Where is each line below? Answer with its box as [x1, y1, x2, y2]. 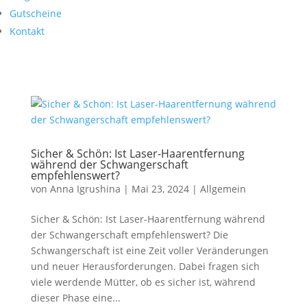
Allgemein [199, 182, 246, 195]
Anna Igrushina [49, 182, 121, 195]
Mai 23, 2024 [131, 182, 189, 195]
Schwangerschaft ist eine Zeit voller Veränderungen [30, 244, 269, 257]
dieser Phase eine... [30, 291, 121, 304]
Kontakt [10, 25, 45, 38]
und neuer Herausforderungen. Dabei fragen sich [30, 260, 260, 273]
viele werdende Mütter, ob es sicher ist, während [30, 275, 256, 288]
